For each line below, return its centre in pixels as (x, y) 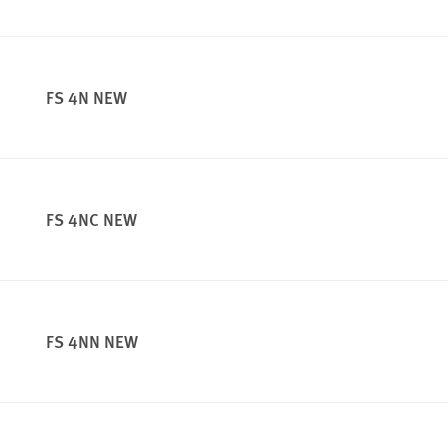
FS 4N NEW (86, 97)
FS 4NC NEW (91, 219)
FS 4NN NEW (92, 341)
